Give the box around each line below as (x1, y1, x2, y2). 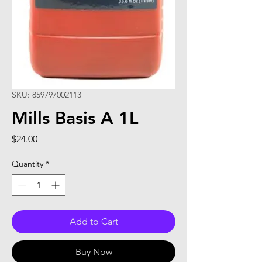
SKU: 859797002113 (12, 89, 81, 100)
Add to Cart (69, 216, 118, 227)
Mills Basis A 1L (12, 108, 139, 129)
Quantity (12, 158, 43, 169)
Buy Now (75, 246, 112, 257)
